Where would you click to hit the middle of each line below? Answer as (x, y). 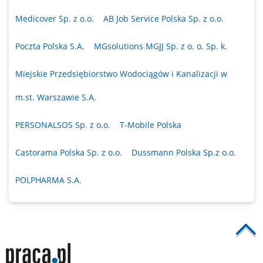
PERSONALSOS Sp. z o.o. (63, 125)
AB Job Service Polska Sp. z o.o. (163, 19)
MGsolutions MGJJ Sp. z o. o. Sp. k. (161, 46)
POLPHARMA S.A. (48, 180)
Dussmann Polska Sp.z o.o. (184, 153)
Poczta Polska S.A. (50, 46)
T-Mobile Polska (151, 125)
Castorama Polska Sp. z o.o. (69, 153)
